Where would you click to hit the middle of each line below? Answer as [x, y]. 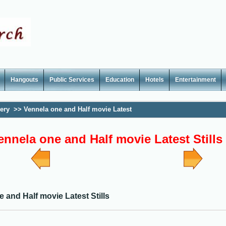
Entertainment [195, 80]
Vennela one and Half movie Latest [78, 109]
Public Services [72, 80]
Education [120, 80]
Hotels [155, 80]
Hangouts [24, 80]
